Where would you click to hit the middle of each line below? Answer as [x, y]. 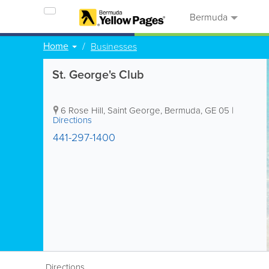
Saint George [134, 110]
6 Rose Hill [82, 110]
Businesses [114, 46]
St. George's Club [98, 74]
